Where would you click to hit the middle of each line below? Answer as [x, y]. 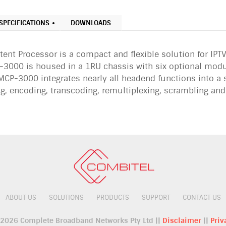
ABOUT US [21, 197]
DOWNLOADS [91, 23]
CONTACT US [202, 197]
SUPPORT [156, 197]
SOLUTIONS [66, 197]
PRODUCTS [112, 197]
